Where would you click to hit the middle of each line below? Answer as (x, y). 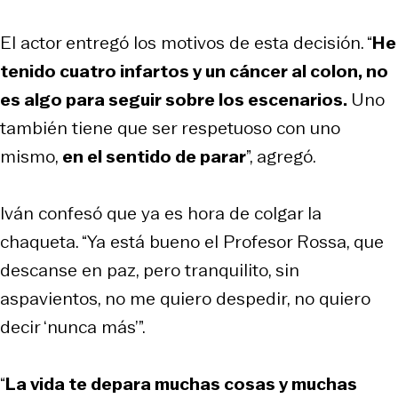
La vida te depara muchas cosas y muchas (181, 383)
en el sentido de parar (154, 156)
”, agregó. (281, 156)
